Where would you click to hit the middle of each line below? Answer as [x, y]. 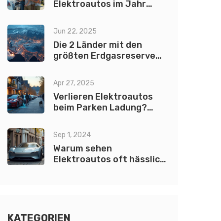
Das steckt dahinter [97, 67]
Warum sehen [83, 148]
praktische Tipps [90, 129]
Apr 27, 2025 [74, 83]
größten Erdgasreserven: [108, 56]
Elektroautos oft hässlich [109, 159]
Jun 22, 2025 [75, 31]
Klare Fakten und [90, 118]
